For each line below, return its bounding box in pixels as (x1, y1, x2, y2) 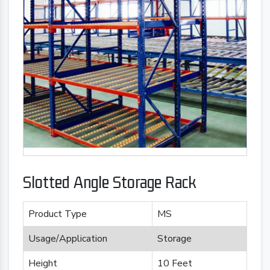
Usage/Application (28, 232, 107, 245)
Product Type (28, 207, 87, 221)
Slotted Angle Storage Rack (23, 172, 196, 192)
